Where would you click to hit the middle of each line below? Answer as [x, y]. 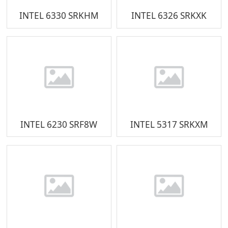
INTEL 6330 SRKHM [59, 16]
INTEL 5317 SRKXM [169, 124]
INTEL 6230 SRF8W [59, 124]
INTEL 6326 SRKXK [169, 16]
